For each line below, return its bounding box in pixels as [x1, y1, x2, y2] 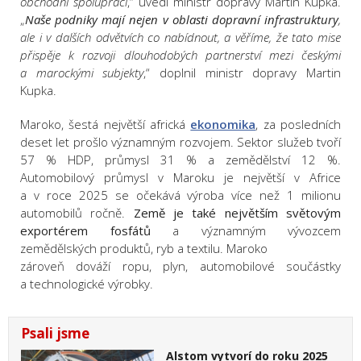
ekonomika [190, 116, 256, 133]
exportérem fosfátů [20, 222, 151, 239]
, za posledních [255, 116, 342, 133]
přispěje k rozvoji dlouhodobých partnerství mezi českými [20, 47, 341, 64]
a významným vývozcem [150, 222, 341, 239]
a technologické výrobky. [20, 276, 153, 293]
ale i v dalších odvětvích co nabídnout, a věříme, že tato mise [20, 29, 341, 46]
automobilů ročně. [20, 205, 134, 222]
